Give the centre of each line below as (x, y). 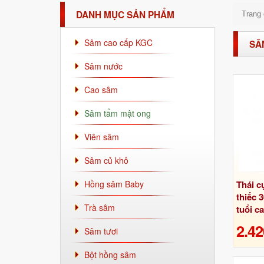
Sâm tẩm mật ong (118, 113)
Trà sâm (100, 207)
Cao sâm (101, 90)
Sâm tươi (101, 231)
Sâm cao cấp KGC (118, 42)
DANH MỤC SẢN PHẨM (125, 14)
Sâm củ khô (106, 160)
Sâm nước (103, 66)
